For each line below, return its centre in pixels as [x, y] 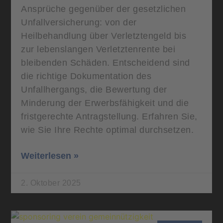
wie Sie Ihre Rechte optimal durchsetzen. [108, 130]
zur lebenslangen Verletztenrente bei [98, 50]
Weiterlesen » [50, 156]
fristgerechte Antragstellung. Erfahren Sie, [109, 117]
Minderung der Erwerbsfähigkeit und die [105, 103]
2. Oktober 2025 [51, 183]
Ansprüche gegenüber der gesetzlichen [104, 9]
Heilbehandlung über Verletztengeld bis [104, 36]
